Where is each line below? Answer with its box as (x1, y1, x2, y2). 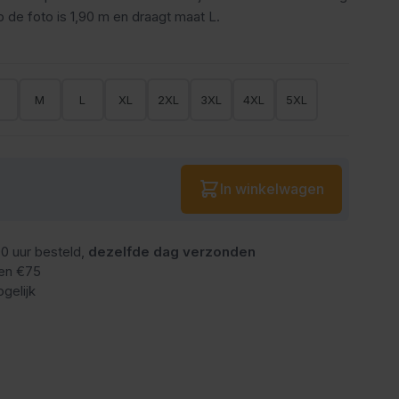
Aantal (173, 165, 216, 183)
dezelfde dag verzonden (88, 242, 256, 260)
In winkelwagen (220, 180, 324, 199)
